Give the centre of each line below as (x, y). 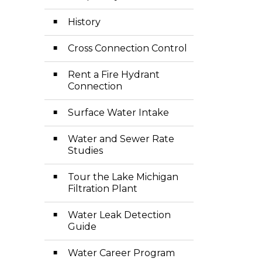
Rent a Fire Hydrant (114, 75)
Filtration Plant (103, 189)
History (84, 22)
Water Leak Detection (119, 215)
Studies (85, 151)
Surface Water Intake (118, 113)
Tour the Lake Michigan (123, 177)
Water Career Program (121, 253)
